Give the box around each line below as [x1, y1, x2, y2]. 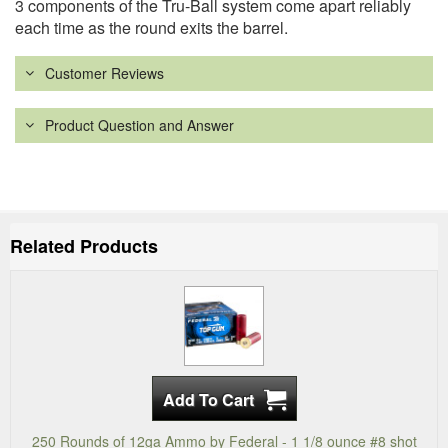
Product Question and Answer [45, 115, 234, 136]
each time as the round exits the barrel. [15, 16, 288, 40]
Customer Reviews [45, 63, 164, 84]
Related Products [10, 233, 158, 260]
